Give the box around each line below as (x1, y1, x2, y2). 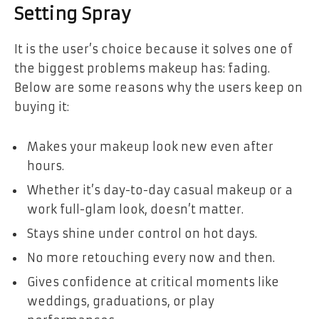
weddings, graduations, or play (27, 293, 214, 308)
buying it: (14, 99, 69, 114)
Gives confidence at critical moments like (27, 274, 279, 289)
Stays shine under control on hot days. (27, 226, 257, 241)
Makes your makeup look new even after (27, 139, 273, 154)
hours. (27, 158, 64, 173)
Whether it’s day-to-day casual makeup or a (27, 182, 293, 197)
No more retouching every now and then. (27, 250, 275, 265)
